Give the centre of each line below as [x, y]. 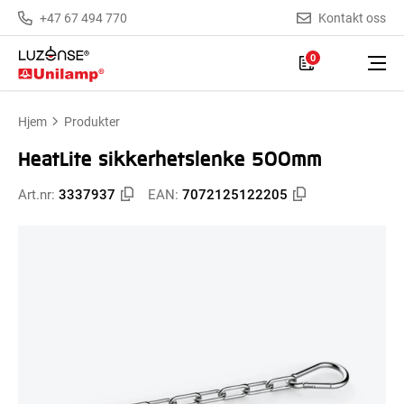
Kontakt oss [352, 17]
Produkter [92, 121]
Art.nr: [38, 194]
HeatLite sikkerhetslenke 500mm [170, 158]
